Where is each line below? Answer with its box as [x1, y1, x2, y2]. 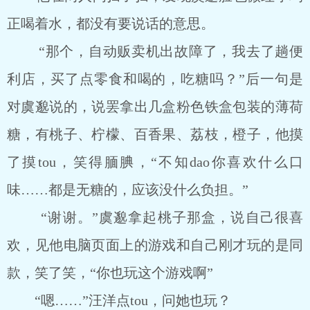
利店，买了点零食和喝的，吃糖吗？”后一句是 [7, 71, 303, 86]
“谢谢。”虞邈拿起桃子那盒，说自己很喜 [7, 210, 303, 225]
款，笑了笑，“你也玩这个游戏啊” [7, 265, 213, 280]
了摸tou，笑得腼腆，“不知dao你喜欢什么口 [7, 154, 303, 170]
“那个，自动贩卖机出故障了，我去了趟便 [7, 44, 303, 59]
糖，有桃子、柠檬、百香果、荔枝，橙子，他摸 [7, 127, 303, 142]
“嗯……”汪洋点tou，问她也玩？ [7, 293, 231, 308]
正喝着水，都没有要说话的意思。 [7, 16, 215, 31]
